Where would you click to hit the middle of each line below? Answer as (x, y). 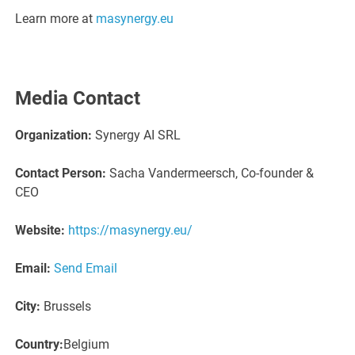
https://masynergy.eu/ (131, 231)
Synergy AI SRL (137, 136)
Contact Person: (61, 174)
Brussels (66, 307)
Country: (40, 345)
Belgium (87, 345)
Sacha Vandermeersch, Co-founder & (210, 174)
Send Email (86, 269)
